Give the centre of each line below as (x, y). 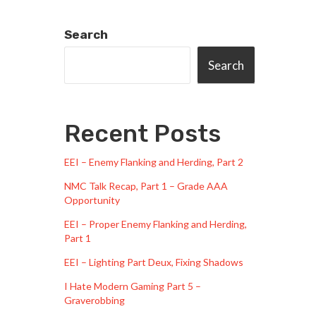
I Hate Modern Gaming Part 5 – (133, 286)
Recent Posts (142, 134)
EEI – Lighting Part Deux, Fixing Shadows (154, 262)
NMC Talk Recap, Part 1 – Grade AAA (146, 186)
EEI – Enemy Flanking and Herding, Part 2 (154, 162)
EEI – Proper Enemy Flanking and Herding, (156, 224)
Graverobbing (95, 300)
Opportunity (92, 200)
